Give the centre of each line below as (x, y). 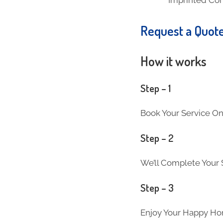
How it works (173, 61)
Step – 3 (157, 188)
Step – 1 (156, 88)
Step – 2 (157, 138)
